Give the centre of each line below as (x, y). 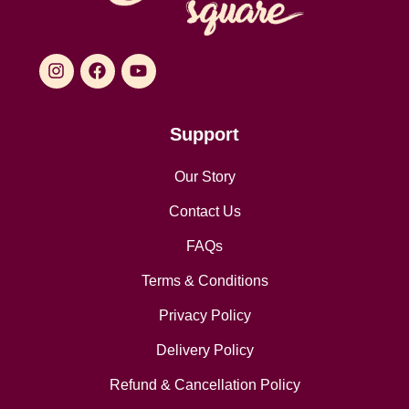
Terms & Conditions (204, 281)
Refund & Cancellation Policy (204, 385)
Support (204, 135)
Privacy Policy (204, 316)
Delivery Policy (204, 351)
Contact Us (204, 212)
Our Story (204, 177)
